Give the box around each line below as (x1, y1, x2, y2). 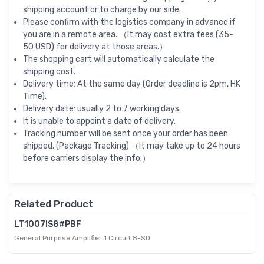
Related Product (14, 198, 93, 210)
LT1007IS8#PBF (14, 219, 81, 230)
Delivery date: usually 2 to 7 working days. (23, 104, 181, 114)
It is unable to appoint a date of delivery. (23, 116, 176, 127)
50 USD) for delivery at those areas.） (23, 42, 167, 52)
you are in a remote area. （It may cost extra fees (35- (23, 29, 233, 40)
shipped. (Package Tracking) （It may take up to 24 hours (23, 141, 240, 151)
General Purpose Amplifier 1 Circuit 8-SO (14, 234, 150, 243)
